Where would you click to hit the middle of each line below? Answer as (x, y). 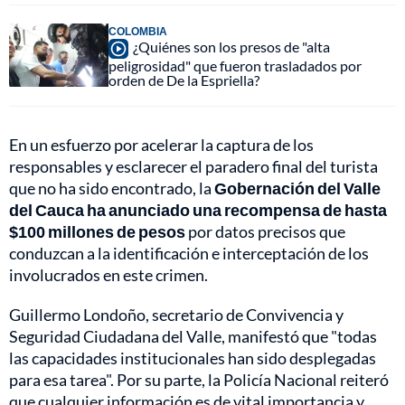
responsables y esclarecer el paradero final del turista (193, 166)
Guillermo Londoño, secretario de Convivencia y (176, 314)
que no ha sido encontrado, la (112, 188)
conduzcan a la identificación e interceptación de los (189, 253)
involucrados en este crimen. (108, 274)
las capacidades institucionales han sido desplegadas (193, 358)
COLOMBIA (138, 31)
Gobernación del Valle (297, 188)
